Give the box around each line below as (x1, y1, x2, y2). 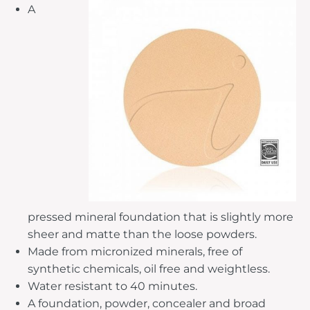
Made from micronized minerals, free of (28, 244, 242, 258)
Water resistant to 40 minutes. (28, 279, 197, 293)
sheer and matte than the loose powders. (28, 227, 257, 241)
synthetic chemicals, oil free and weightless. (28, 262, 270, 275)
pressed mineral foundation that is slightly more (28, 210, 293, 224)
